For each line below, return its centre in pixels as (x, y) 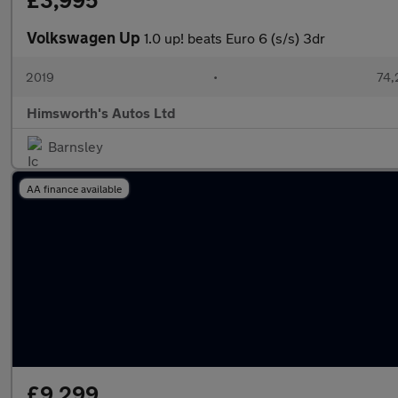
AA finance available (74, 188)
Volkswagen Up (85, 37)
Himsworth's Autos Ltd (101, 112)
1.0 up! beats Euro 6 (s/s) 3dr (235, 38)
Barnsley (76, 146)
